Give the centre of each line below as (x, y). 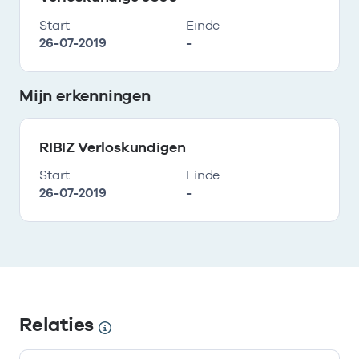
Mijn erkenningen (85, 95)
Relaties (59, 324)
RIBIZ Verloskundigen (113, 147)
